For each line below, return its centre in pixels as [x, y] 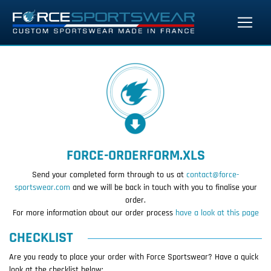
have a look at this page [217, 213]
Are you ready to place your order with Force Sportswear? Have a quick [134, 257]
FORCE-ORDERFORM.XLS [135, 155]
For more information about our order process [94, 213]
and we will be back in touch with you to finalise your [163, 188]
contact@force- [213, 175]
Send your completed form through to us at [109, 175]
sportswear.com [42, 188]
